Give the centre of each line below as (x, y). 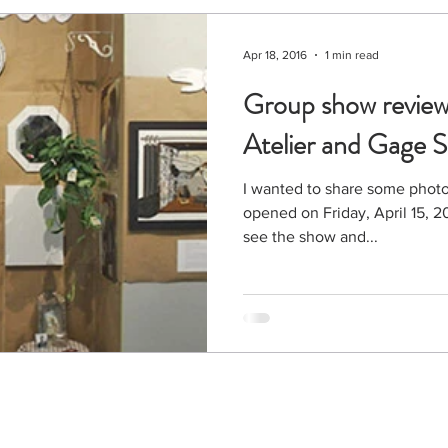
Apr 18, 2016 (275, 54)
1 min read (352, 54)
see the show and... (310, 236)
